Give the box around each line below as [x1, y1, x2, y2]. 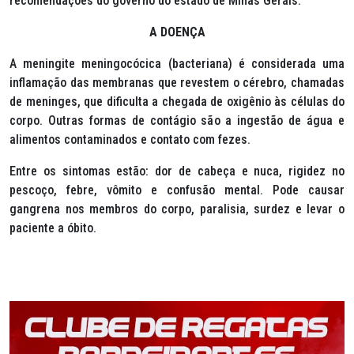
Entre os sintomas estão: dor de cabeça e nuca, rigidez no [9, 164, 345, 179]
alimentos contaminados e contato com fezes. [9, 132, 250, 147]
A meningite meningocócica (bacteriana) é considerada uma [9, 56, 345, 71]
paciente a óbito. [9, 220, 96, 235]
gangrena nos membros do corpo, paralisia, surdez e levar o [9, 201, 345, 217]
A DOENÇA [149, 24, 205, 40]
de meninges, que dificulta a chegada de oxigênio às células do [9, 94, 345, 109]
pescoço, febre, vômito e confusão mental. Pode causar [9, 183, 345, 198]
